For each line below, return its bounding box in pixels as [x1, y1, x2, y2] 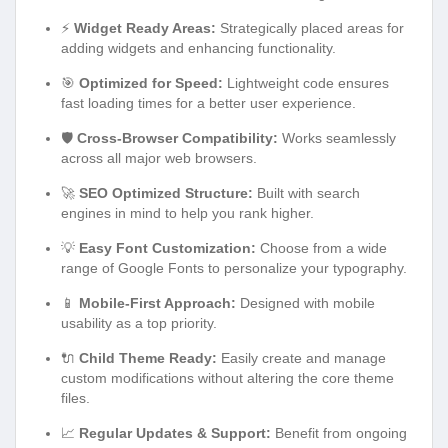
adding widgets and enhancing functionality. [61, 39, 336, 56]
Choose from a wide [256, 239, 387, 256]
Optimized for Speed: [79, 74, 223, 91]
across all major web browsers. [61, 149, 257, 166]
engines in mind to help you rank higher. [61, 204, 314, 221]
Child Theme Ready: [79, 349, 217, 366]
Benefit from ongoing [271, 424, 407, 441]
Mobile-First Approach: [79, 294, 236, 311]
